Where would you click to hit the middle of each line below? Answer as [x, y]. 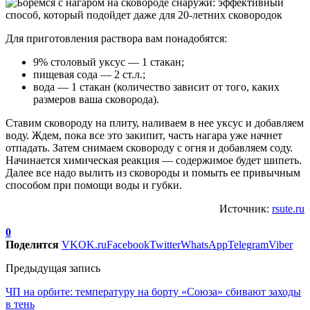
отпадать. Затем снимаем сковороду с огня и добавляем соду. [149, 148]
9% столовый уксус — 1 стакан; [109, 62]
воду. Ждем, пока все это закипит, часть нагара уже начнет [144, 136]
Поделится [32, 245]
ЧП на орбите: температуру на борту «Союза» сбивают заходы [153, 292]
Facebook [128, 245]
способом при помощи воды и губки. [94, 185]
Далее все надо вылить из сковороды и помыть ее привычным [153, 173]
